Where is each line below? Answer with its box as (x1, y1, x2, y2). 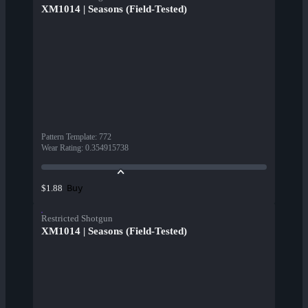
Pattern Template (41, 132, 95, 142)
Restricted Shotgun (41, 213, 113, 224)
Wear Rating (41, 143, 81, 153)
